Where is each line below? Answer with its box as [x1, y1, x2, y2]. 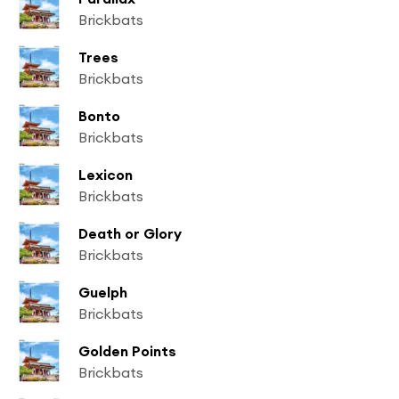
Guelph [78, 282, 127, 301]
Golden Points [78, 341, 176, 360]
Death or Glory [78, 224, 182, 242]
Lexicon [78, 165, 133, 183]
